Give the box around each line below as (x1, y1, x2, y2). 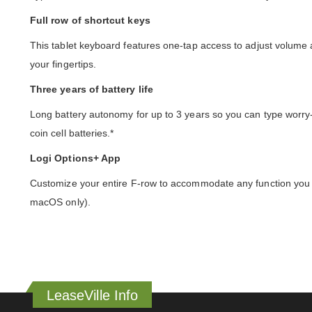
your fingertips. (30, 58, 97, 70)
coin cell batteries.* (30, 127, 114, 139)
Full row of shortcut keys (30, 15, 150, 26)
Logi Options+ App (30, 153, 121, 164)
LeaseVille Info (47, 288, 138, 304)
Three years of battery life (30, 84, 153, 95)
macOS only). (30, 196, 91, 208)
